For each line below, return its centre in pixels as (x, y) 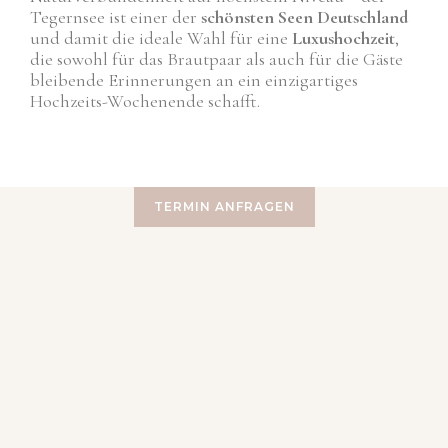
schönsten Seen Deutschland (304, 17)
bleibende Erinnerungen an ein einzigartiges (194, 80)
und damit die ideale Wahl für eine (161, 38)
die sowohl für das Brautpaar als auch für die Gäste (216, 59)
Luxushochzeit (343, 38)
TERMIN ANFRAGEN (224, 206)
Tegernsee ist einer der (115, 17)
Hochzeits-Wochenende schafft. (145, 101)
